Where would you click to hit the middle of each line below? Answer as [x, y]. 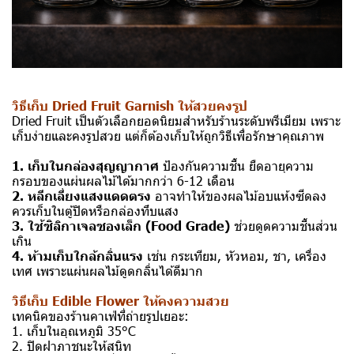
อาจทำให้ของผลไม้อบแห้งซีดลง [239, 195]
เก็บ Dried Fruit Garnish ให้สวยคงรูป [137, 105]
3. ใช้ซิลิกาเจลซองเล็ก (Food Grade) [121, 225]
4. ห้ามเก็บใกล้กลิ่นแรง [77, 255]
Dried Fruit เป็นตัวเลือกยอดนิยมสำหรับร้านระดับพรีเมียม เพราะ [176, 120]
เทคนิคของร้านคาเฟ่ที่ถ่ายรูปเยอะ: [100, 315]
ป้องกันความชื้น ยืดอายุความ [236, 165]
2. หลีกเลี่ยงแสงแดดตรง [81, 195]
